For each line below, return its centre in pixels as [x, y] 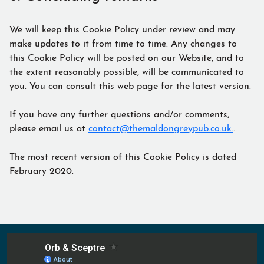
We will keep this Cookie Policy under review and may [122, 28]
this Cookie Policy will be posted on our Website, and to [127, 56]
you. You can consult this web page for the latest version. [132, 85]
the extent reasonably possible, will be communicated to [127, 70]
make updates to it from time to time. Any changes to [123, 42]
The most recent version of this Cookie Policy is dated [123, 155]
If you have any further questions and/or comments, [119, 113]
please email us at [49, 127]
